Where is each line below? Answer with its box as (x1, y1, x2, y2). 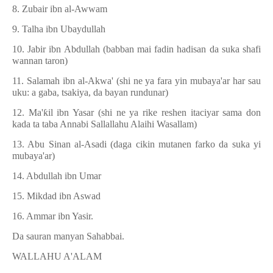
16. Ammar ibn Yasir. (12, 211, 93, 221)
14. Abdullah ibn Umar (12, 171, 101, 181)
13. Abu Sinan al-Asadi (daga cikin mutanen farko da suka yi (12, 139, 261, 149)
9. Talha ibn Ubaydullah (12, 24, 105, 34)
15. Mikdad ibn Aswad (12, 191, 101, 201)
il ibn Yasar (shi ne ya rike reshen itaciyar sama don (48, 107, 261, 118)
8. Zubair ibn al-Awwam (12, 4, 107, 14)
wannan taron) (12, 55, 68, 66)
